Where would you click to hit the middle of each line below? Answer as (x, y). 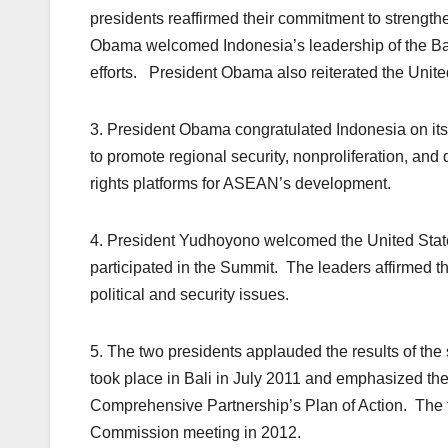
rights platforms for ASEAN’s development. (240, 184)
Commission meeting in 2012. (195, 433)
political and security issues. (189, 295)
